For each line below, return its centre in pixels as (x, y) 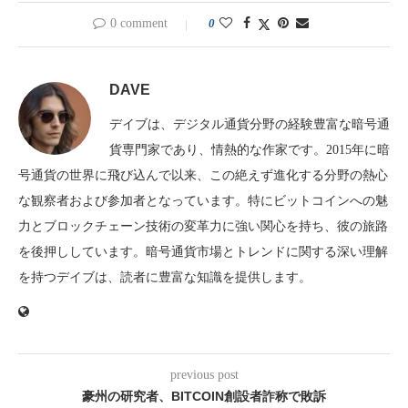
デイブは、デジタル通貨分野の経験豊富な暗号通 (250, 124)
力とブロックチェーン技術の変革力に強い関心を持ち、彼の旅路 (203, 226)
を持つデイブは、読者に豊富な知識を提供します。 (165, 277)
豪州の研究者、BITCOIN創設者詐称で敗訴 (204, 396)
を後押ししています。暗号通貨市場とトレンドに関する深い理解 (203, 251)
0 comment (138, 23)
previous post (204, 374)
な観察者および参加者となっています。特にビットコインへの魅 (203, 200)
